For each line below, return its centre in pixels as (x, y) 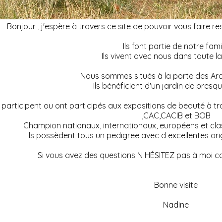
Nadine (177, 205)
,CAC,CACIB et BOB (177, 116)
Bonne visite (177, 185)
